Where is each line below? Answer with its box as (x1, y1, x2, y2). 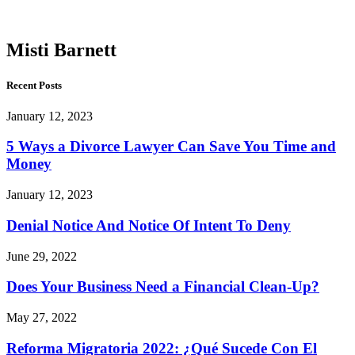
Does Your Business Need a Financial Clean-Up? (6, 278, 319, 296)
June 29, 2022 (6, 249, 77, 263)
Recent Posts (6, 78, 62, 91)
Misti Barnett (6, 40, 116, 61)
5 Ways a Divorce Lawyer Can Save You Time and (6, 138, 336, 155)
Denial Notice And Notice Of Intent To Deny (6, 216, 291, 234)
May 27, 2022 (6, 311, 77, 325)
